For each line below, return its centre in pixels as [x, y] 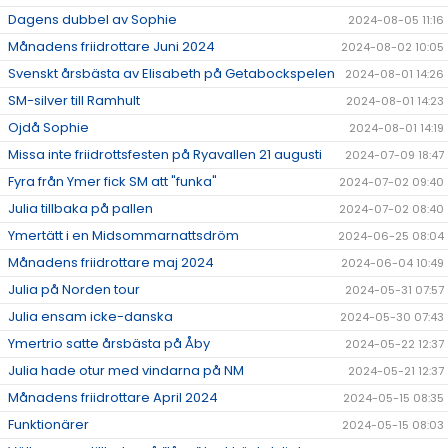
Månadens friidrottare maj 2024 [111, 263]
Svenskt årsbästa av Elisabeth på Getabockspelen [171, 74]
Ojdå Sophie [48, 128]
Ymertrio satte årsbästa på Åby [109, 344]
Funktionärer [48, 425]
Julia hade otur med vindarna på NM [126, 371]
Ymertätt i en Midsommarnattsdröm [123, 236]
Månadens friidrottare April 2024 [113, 398]
